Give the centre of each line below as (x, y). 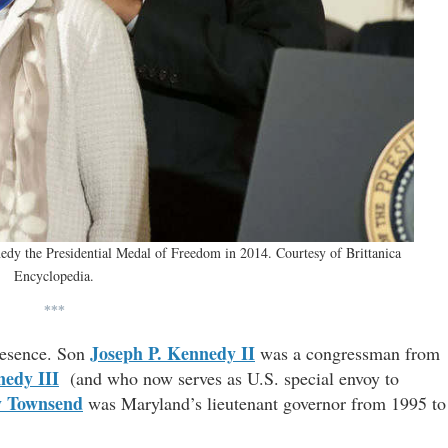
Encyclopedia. (54, 276)
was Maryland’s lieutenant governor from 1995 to (264, 403)
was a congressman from (347, 353)
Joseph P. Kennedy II (172, 353)
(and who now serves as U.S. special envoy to (229, 378)
